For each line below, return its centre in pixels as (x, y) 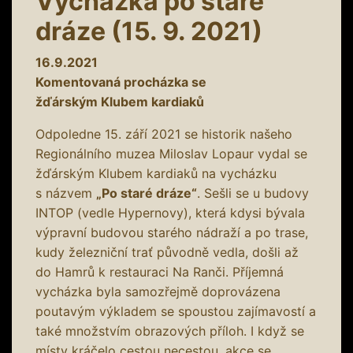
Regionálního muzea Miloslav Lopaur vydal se (171, 153)
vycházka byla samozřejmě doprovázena (158, 291)
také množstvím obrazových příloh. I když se (170, 331)
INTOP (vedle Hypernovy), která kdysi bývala (170, 212)
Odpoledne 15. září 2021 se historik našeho (164, 134)
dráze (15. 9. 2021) (149, 31)
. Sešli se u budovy (253, 193)
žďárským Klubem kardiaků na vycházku (156, 173)
